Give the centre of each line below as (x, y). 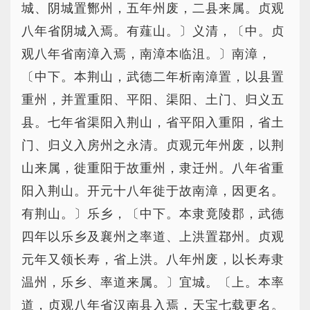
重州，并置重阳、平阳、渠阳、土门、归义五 (153, 100)
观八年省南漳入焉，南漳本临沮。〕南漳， (146, 54)
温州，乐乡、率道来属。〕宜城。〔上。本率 (153, 282)
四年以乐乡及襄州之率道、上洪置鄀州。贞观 (153, 237)
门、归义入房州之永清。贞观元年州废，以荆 (153, 145)
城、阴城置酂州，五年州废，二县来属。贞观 (153, 8)
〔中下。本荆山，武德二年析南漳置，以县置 (153, 77)
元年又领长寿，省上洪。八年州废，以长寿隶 (153, 259)
